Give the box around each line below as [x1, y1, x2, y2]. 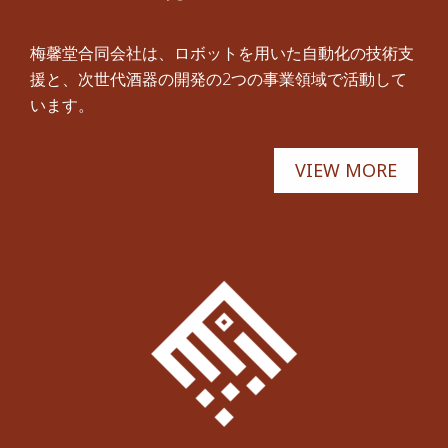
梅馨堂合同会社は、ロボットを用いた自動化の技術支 [30, 42, 414, 65]
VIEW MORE [295, 158, 397, 183]
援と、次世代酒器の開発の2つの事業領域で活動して [30, 68, 407, 91]
